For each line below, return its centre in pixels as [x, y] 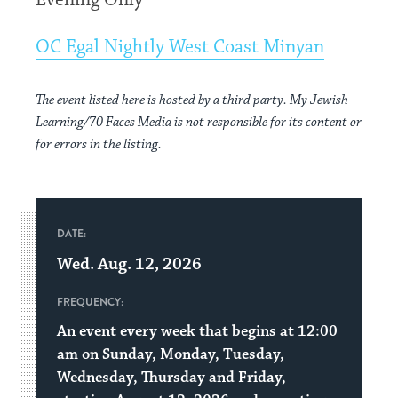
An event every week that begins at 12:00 [198, 331]
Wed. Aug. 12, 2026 [130, 264]
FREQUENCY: [91, 302]
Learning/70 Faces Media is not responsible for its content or [199, 122]
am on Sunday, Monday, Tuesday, [171, 354]
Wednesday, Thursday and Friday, [172, 378]
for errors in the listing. [99, 144]
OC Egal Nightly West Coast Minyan [180, 47]
